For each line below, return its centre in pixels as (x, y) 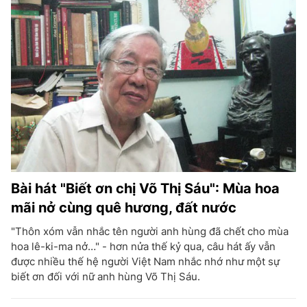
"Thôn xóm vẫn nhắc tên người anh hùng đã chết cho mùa (150, 231)
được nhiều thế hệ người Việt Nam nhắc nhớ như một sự (145, 261)
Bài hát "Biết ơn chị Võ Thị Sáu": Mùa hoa (145, 188)
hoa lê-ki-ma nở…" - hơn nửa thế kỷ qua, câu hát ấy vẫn (143, 246)
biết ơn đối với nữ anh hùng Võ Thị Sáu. (106, 277)
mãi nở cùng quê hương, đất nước (124, 208)
